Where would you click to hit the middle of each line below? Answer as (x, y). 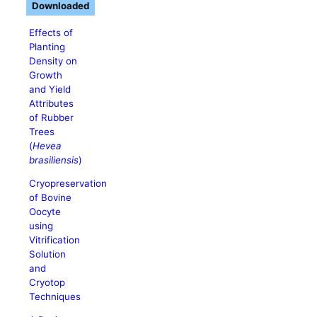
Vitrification (55, 240)
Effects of (51, 32)
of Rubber (52, 117)
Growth (46, 75)
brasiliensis (54, 160)
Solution (48, 254)
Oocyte (45, 211)
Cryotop (47, 282)
